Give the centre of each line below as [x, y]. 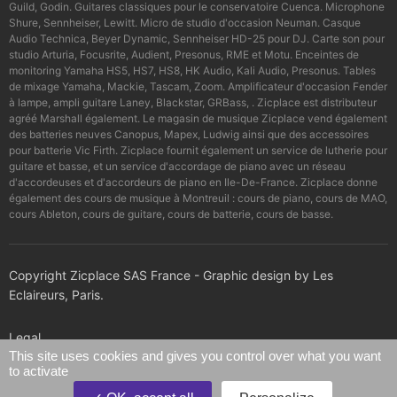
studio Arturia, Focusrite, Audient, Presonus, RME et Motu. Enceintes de [184, 55]
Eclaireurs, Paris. [56, 295]
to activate [39, 371]
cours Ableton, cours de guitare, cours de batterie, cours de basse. [171, 214]
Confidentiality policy [70, 380]
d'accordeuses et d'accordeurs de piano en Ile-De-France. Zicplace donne [193, 183]
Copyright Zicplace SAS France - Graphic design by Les [171, 276]
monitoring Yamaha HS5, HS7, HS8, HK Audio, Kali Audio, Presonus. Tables [192, 71]
